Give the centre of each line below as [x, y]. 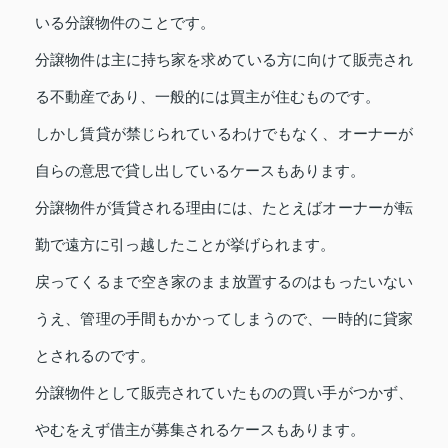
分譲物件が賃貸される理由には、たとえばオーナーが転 [224, 207]
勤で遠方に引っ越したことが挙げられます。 [185, 244]
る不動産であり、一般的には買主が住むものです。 [207, 96]
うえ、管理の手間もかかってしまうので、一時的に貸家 [224, 318]
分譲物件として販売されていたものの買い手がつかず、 [224, 392]
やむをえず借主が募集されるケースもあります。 [200, 429]
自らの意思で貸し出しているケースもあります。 [200, 170]
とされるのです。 [95, 355]
